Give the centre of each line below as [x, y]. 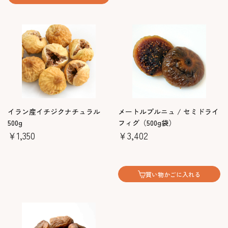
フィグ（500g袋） [147, 123]
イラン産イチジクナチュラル [54, 111]
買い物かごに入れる [173, 174]
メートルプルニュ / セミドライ [168, 111]
